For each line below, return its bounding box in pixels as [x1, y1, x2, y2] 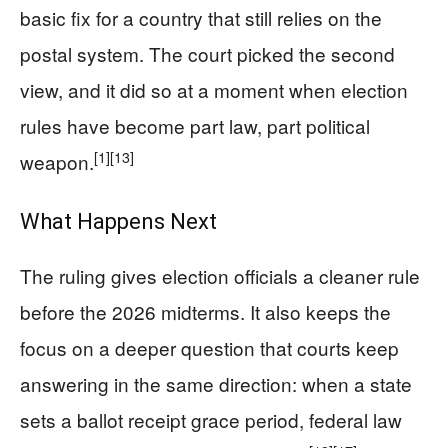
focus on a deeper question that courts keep [20, 334, 399, 362]
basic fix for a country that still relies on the [20, 4, 382, 32]
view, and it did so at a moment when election [20, 76, 408, 104]
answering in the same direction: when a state [20, 370, 412, 398]
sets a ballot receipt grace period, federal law [20, 406, 402, 434]
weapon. [20, 148, 94, 176]
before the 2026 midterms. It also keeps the [20, 298, 391, 326]
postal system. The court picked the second [20, 40, 395, 68]
